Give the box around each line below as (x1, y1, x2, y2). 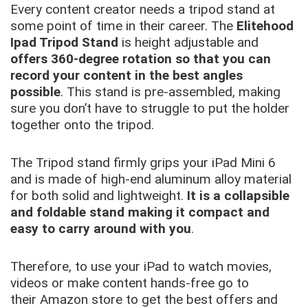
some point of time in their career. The (10, 17, 236, 34)
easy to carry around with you (10, 220, 191, 236)
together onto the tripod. (10, 116, 154, 133)
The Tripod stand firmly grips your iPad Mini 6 (10, 154, 276, 170)
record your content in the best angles (10, 67, 243, 83)
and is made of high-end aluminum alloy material (10, 170, 291, 187)
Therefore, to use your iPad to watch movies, (10, 258, 272, 274)
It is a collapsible (187, 187, 289, 203)
